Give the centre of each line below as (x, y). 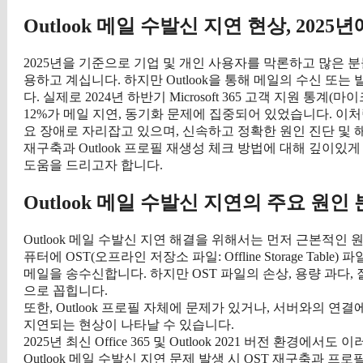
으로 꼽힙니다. (66, 291)
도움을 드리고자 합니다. (93, 164)
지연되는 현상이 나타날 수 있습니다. (129, 325)
